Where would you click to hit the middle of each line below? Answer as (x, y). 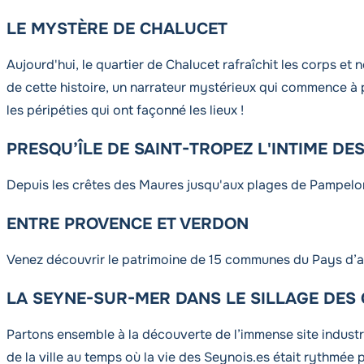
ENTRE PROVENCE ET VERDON (128, 224)
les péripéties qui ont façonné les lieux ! (125, 110)
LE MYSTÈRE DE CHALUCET (117, 29)
